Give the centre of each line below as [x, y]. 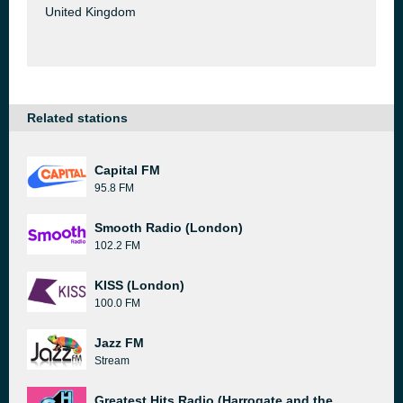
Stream [112, 361]
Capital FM [127, 170]
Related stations [77, 118]
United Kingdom [90, 12]
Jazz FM [119, 343]
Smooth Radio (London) [169, 228]
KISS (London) [139, 285]
